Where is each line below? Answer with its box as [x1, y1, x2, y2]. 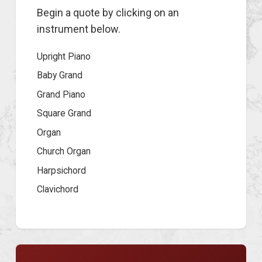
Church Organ [37, 146, 91, 157]
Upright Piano [37, 50, 91, 62]
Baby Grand [37, 70, 82, 81]
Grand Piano [37, 88, 85, 100]
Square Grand [37, 108, 91, 119]
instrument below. [37, 22, 120, 35]
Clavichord [37, 184, 78, 195]
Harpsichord [37, 164, 86, 176]
